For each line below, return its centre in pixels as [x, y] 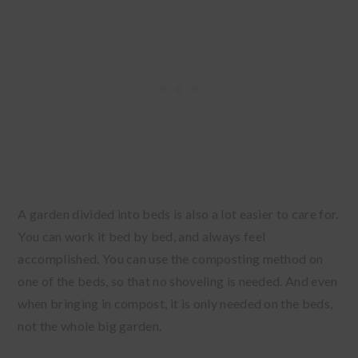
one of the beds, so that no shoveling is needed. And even [178, 280]
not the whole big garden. [91, 325]
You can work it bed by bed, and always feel [142, 236]
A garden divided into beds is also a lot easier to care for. [178, 213]
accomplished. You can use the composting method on [171, 258]
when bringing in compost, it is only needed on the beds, [175, 303]
